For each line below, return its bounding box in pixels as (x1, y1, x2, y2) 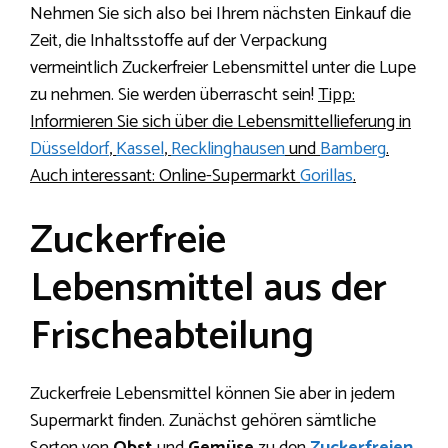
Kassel (116, 134, 164, 165)
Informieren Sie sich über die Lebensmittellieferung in (30, 107, 411, 138)
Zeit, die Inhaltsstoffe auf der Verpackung (30, 26, 327, 57)
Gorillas (300, 161, 353, 192)
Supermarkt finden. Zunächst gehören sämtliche (30, 406, 376, 437)
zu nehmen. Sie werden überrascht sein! (30, 80, 318, 111)
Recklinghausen (171, 134, 285, 165)
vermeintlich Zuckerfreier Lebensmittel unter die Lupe (30, 53, 416, 84)
